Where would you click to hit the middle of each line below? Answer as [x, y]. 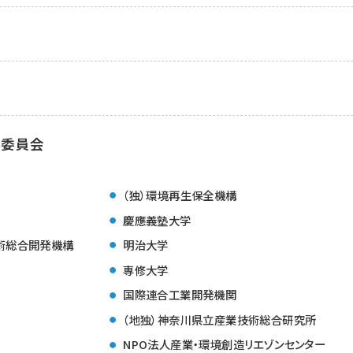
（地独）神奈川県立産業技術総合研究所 [220, 319]
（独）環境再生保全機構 [180, 195]
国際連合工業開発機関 [180, 295]
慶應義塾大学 [157, 220]
